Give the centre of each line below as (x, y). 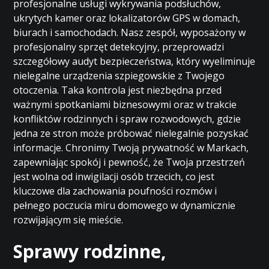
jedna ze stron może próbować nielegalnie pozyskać (131, 133)
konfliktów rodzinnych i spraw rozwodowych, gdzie (127, 119)
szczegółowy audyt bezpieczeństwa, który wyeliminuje (134, 61)
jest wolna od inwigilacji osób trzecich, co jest (114, 177)
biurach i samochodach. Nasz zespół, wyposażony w (130, 32)
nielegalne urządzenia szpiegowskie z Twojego (119, 76)
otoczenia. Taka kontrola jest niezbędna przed (118, 90)
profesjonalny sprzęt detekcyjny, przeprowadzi (119, 47)
